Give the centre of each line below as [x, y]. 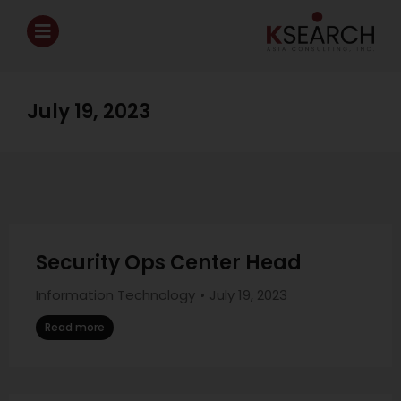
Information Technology [115, 295]
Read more [75, 327]
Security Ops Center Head [169, 263]
